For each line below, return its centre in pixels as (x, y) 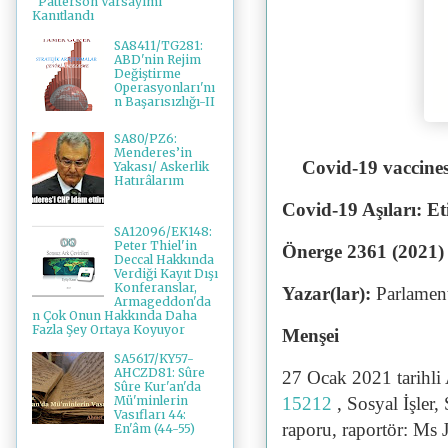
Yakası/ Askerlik (161, 166)
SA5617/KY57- (153, 358)
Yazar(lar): (329, 293)
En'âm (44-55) (154, 428)
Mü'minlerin (150, 400)
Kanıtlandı (63, 16)
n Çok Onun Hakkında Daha (114, 315)
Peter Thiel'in (155, 245)
